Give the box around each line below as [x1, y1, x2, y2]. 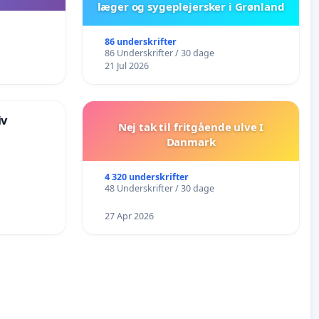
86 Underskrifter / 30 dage [104, 46, 214, 59]
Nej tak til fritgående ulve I [117, 119, 264, 134]
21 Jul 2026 [104, 59, 149, 72]
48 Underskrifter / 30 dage [104, 182, 214, 194]
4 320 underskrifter [104, 170, 189, 183]
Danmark [166, 134, 216, 149]
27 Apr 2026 [104, 209, 154, 222]
